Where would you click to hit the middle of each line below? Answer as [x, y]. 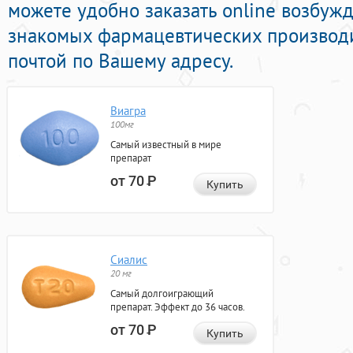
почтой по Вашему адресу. [121, 61]
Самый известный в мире [166, 145]
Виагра [128, 111]
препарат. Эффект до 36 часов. [178, 307]
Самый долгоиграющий [162, 294]
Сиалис [129, 260]
